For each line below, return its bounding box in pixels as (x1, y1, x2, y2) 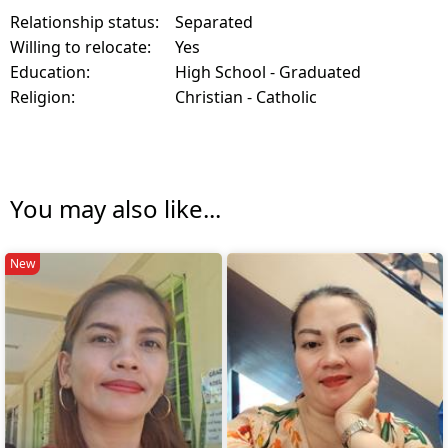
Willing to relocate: (10, 36, 151, 59)
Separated (175, 11, 253, 34)
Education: (10, 61, 90, 84)
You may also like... (10, 192, 221, 226)
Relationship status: (10, 11, 159, 34)
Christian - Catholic (175, 86, 317, 109)
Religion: (10, 86, 75, 109)
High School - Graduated (175, 61, 361, 84)
